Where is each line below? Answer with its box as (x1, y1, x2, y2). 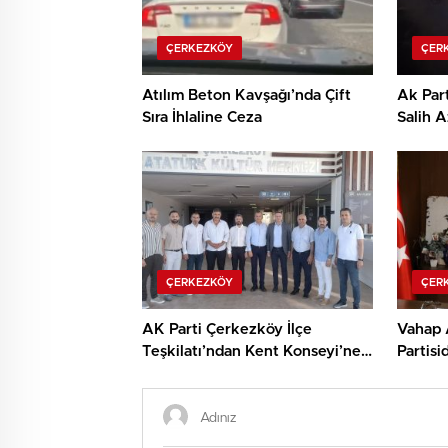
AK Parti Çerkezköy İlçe (142, 321, 312, 337)
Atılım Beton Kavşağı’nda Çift (142, 87, 351, 103)
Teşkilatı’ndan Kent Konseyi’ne (142, 343, 361, 359)
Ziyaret (142, 365, 193, 381)
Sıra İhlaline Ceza (142, 109, 262, 125)
